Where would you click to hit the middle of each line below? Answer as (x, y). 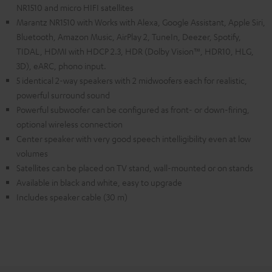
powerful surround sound (63, 95)
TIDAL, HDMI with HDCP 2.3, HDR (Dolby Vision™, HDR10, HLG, (135, 51)
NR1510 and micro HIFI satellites (75, 8)
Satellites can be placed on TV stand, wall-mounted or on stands (135, 168)
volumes (32, 153)
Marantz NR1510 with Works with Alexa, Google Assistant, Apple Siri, (141, 22)
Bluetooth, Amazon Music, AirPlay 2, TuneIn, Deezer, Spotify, (129, 37)
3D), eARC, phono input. (61, 66)
